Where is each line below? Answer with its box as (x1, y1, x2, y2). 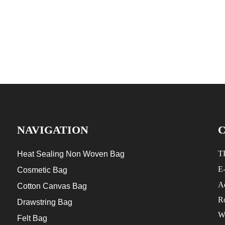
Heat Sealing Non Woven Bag (17, 149, 125, 158)
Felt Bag (17, 213, 47, 222)
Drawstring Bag (17, 197, 72, 206)
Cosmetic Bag (17, 165, 67, 174)
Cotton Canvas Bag (17, 181, 87, 190)
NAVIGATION (17, 123, 88, 136)
